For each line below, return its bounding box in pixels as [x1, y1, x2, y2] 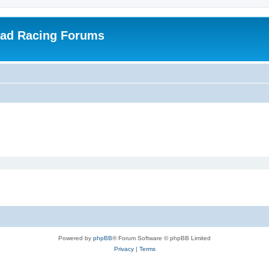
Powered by [58, 234, 93, 241]
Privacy [113, 245, 134, 252]
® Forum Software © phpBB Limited [112, 234, 211, 241]
